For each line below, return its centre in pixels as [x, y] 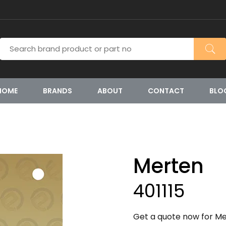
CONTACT [166, 91]
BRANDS [58, 91]
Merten [168, 166]
